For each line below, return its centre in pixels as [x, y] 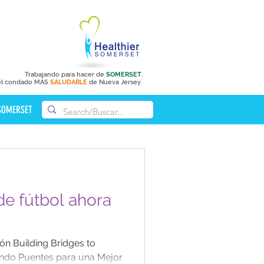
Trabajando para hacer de [65, 75]
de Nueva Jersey [115, 82]
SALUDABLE [69, 82]
